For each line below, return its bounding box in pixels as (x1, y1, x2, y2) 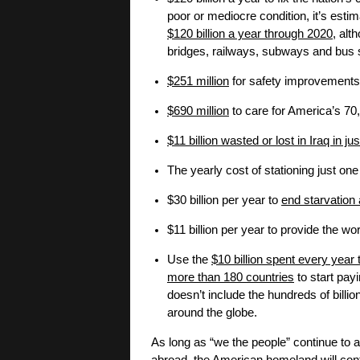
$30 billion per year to (167, 194, 281, 207)
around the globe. (167, 306, 257, 320)
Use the (167, 253, 211, 267)
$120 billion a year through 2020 (167, 27, 333, 41)
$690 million (167, 104, 229, 118)
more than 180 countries (167, 271, 294, 284)
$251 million (167, 75, 229, 88)
